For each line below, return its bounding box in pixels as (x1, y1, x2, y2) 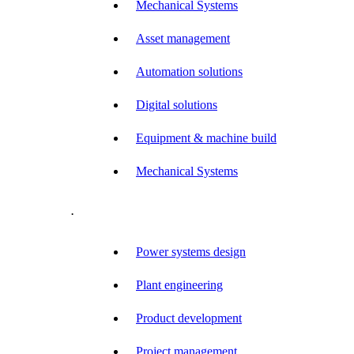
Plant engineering (136, 278, 223, 292)
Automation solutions (136, 64, 243, 78)
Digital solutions (136, 97, 217, 111)
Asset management (136, 31, 230, 45)
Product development (136, 311, 242, 326)
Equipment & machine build (136, 130, 277, 145)
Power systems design (136, 245, 246, 259)
